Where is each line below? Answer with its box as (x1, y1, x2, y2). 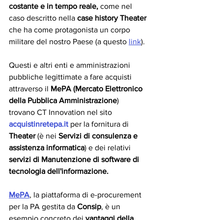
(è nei (35, 132, 58, 140)
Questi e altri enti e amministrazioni (9, 61, 132, 69)
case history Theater (77, 14, 146, 22)
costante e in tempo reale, (9, 2, 98, 10)
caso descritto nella (9, 14, 77, 22)
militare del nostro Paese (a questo (9, 37, 129, 46)
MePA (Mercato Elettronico (51, 84, 144, 93)
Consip (77, 202, 101, 211)
